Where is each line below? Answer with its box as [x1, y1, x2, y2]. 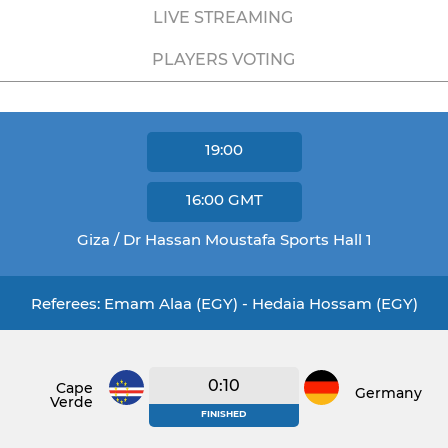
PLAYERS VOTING [151, 50, 295, 69]
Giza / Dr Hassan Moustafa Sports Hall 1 [76, 230, 372, 249]
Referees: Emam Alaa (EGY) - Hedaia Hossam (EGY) [30, 294, 418, 313]
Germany [354, 383, 422, 402]
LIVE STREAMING [153, 8, 293, 27]
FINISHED [201, 408, 247, 419]
